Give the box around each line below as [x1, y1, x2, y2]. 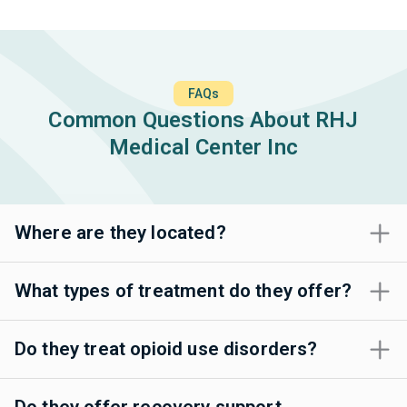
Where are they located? [15, 222, 226, 244]
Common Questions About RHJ [48, 107, 359, 134]
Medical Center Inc [109, 134, 298, 161]
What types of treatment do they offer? [15, 280, 352, 303]
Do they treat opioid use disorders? [15, 338, 318, 361]
